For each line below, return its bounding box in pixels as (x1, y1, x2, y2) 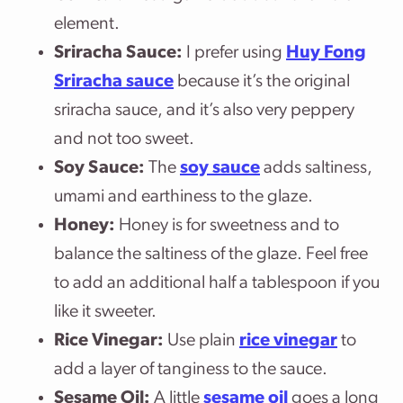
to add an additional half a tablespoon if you (54, 274, 380, 292)
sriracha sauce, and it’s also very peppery (54, 102, 354, 120)
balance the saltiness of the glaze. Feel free (54, 246, 368, 264)
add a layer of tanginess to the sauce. (54, 361, 327, 379)
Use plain (167, 332, 239, 350)
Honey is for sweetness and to (119, 217, 339, 235)
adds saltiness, (260, 159, 372, 177)
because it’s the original (174, 73, 350, 91)
